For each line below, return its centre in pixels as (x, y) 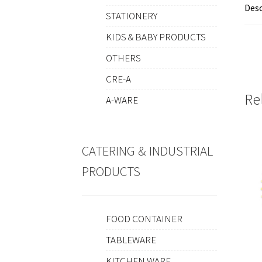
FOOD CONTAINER (144, 219)
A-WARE (122, 100)
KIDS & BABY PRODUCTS (156, 37)
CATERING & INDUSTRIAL (148, 151)
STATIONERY (131, 16)
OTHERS (123, 58)
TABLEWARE (131, 240)
